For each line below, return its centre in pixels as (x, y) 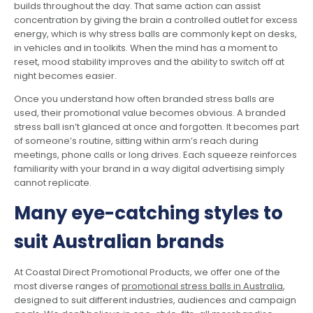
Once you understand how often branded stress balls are (144, 99)
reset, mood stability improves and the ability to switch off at (149, 61)
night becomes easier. (65, 75)
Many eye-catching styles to (148, 213)
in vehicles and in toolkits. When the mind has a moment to (146, 48)
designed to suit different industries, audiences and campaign (155, 300)
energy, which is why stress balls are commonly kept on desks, (155, 34)
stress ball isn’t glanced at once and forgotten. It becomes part (156, 126)
